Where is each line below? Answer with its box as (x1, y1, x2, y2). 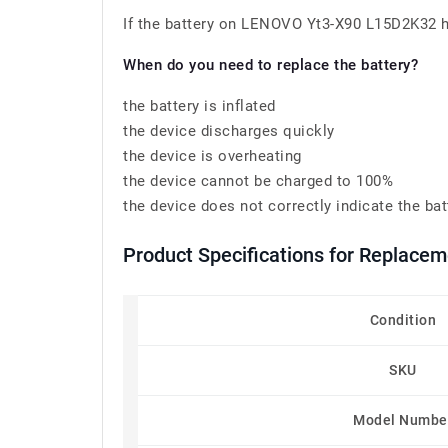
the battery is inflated (123, 97, 276, 115)
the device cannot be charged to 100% (123, 172, 393, 190)
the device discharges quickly (123, 122, 335, 140)
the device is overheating (123, 147, 302, 165)
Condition (369, 312, 437, 328)
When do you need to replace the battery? (123, 56, 418, 74)
